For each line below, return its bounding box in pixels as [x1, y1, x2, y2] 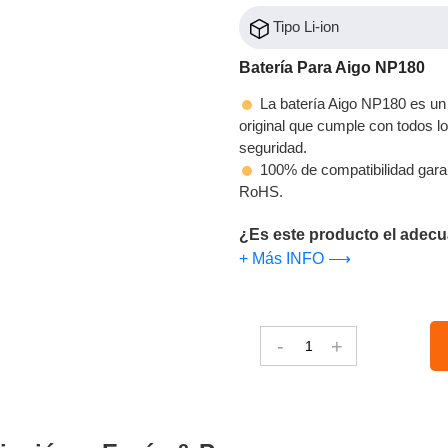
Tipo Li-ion [269, 18, 339, 36]
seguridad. [239, 138, 307, 156]
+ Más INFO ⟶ [239, 249, 351, 267]
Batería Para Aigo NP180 [239, 58, 425, 76]
